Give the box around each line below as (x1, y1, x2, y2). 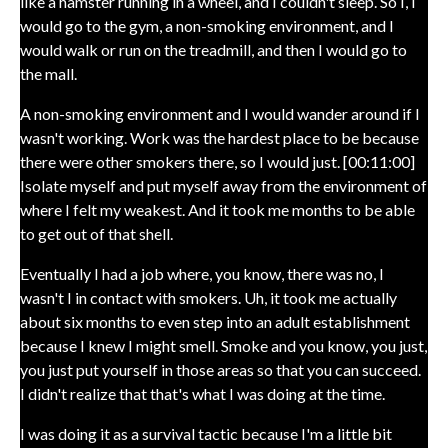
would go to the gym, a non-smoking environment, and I (20, 16, 394, 35)
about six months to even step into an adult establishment (20, 312, 410, 331)
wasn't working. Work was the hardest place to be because (20, 128, 419, 147)
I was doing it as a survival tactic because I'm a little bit (20, 424, 392, 443)
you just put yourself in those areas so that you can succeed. (20, 360, 421, 379)
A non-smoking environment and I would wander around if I (20, 104, 420, 123)
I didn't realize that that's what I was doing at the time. (20, 384, 385, 403)
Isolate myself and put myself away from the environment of (20, 176, 427, 195)
